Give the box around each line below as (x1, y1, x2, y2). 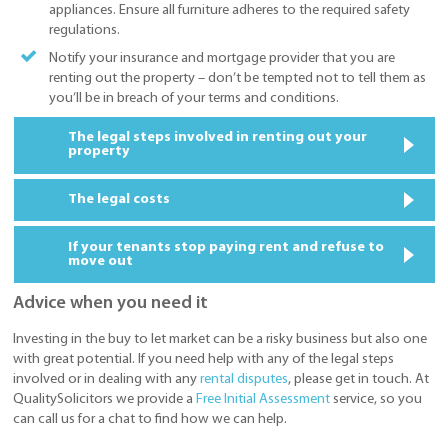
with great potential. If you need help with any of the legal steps (13, 351, 394, 367)
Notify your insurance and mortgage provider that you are (48, 50, 395, 66)
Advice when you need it (13, 294, 208, 314)
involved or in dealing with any (13, 371, 200, 387)
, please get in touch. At (288, 371, 429, 387)
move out (68, 253, 133, 269)
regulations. (48, 23, 120, 39)
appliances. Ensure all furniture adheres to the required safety (48, 3, 410, 19)
